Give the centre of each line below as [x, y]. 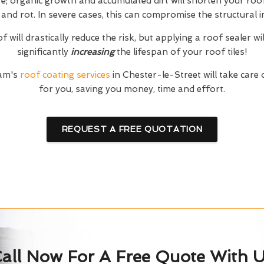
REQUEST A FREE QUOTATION [132, 129]
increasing [93, 52]
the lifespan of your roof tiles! [181, 52]
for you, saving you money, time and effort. [132, 89]
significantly [44, 52]
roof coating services [65, 75]
